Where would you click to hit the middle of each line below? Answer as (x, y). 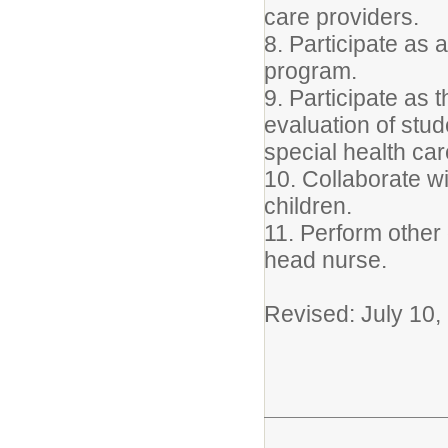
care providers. (341, 17)
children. (308, 206)
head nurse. (325, 260)
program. (310, 71)
